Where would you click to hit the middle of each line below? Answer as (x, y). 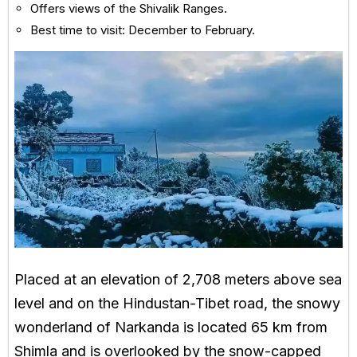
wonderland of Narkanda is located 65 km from (171, 328)
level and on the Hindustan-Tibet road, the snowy (177, 304)
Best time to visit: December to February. (143, 29)
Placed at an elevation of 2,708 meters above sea (178, 280)
